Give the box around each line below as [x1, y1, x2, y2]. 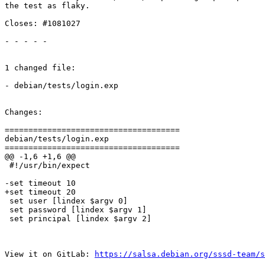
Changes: [5, 108, 43, 117]
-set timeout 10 [5, 179, 76, 188]
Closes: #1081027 [5, 19, 80, 28]
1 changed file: [5, 63, 76, 73]
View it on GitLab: [5, 250, 95, 259]
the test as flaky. [5, 1, 90, 11]
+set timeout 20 [5, 188, 76, 197]
